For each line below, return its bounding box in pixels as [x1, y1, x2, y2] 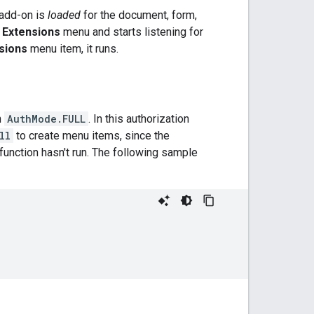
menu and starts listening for [60, 25, 203, 39]
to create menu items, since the [13, 128, 170, 142]
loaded [48, 8, 81, 22]
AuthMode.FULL [7, 111, 86, 125]
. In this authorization [88, 111, 189, 125]
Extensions [2, 25, 60, 39]
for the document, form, [81, 8, 197, 22]
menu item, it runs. [27, 41, 118, 55]
